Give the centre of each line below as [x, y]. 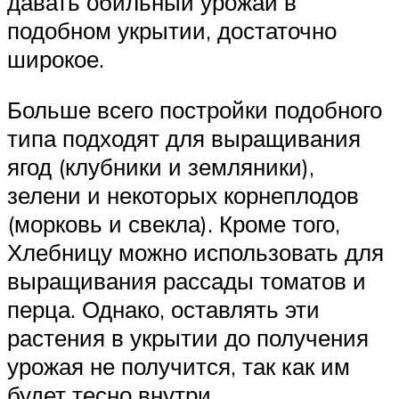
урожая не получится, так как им [179, 366]
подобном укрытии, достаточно [172, 30]
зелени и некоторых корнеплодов [183, 195]
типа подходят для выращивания [184, 138]
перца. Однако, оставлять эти [163, 309]
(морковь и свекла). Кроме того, [174, 224]
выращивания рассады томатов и [187, 281]
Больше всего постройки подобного [195, 110]
